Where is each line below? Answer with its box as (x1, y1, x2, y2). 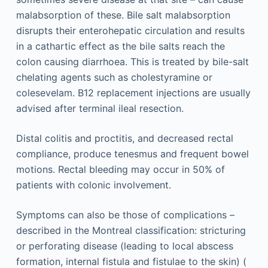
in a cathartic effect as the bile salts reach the (16, 39, 225, 52)
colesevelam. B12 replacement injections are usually (16, 86, 251, 99)
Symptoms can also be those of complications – (16, 208, 234, 221)
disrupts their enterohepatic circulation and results (16, 24, 245, 36)
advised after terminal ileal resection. (16, 102, 184, 114)
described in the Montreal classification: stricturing (16, 224, 246, 236)
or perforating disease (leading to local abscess (16, 239, 233, 252)
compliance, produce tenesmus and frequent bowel (16, 147, 249, 160)
